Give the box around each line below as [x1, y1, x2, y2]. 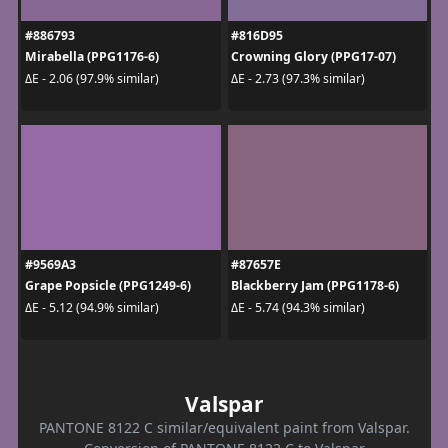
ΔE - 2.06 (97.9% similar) [24, 69, 159, 87]
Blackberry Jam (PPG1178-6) [231, 277, 399, 295]
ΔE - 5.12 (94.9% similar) [24, 298, 159, 316]
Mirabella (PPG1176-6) [24, 48, 159, 66]
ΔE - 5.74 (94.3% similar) [231, 298, 365, 316]
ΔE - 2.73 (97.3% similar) [231, 69, 365, 87]
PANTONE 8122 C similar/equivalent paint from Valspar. [38, 418, 410, 438]
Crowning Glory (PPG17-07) [231, 48, 396, 66]
